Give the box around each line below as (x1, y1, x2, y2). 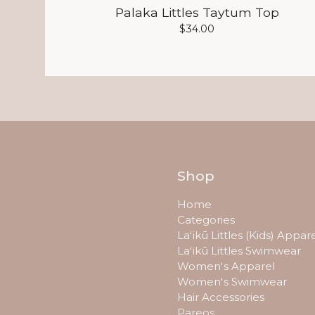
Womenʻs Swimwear (177, 275, 287, 289)
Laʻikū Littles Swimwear (177, 244, 301, 258)
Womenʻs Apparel (177, 259, 275, 274)
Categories (177, 213, 235, 227)
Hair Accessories (177, 290, 264, 304)
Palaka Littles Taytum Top (115, 5, 279, 20)
